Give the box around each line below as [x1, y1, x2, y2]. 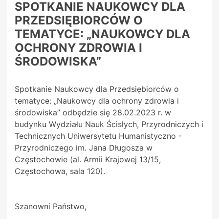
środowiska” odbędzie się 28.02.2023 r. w [15, 108, 171, 118]
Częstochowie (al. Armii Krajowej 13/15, [15, 154, 161, 165]
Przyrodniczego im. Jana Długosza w [15, 143, 153, 153]
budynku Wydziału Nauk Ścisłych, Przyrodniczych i [15, 119, 203, 130]
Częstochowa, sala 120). [15, 166, 105, 176]
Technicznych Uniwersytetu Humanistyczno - [15, 131, 182, 141]
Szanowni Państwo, [15, 201, 87, 212]
